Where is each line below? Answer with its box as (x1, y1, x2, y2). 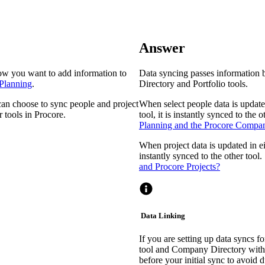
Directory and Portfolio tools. (139, 78, 248, 89)
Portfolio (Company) (127, 23, 205, 34)
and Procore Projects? (139, 161, 220, 172)
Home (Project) (127, 76, 185, 86)
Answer (139, 40, 185, 56)
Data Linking (139, 211, 185, 220)
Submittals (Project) (127, 49, 201, 60)
